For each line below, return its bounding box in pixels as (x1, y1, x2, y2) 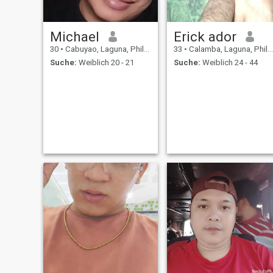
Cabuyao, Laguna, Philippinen (63, 44, 144, 54)
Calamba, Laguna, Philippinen (186, 44, 268, 54)
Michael (49, 28, 99, 44)
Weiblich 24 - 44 (200, 58, 258, 68)
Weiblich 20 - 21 (76, 58, 134, 68)
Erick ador (173, 28, 236, 44)
